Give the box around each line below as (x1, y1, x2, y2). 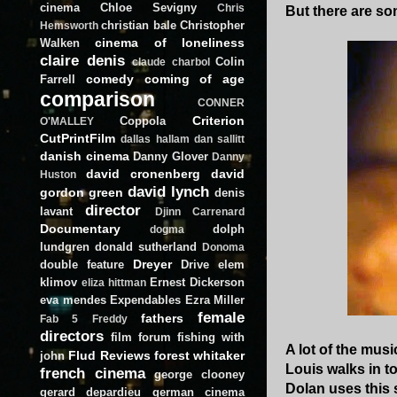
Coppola (120, 113, 166, 128)
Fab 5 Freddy (40, 313, 128, 324)
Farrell (40, 72, 75, 86)
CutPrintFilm (40, 130, 115, 145)
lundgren (40, 239, 90, 253)
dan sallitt (193, 133, 245, 144)
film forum (111, 330, 171, 344)
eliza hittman (82, 276, 146, 288)
